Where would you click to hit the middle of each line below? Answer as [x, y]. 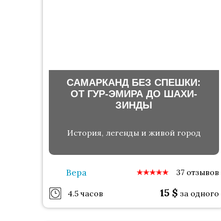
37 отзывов [197, 172]
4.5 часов [85, 193]
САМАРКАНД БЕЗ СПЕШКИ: [134, 82]
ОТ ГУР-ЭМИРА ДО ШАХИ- [134, 93]
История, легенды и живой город [134, 133]
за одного [199, 194]
